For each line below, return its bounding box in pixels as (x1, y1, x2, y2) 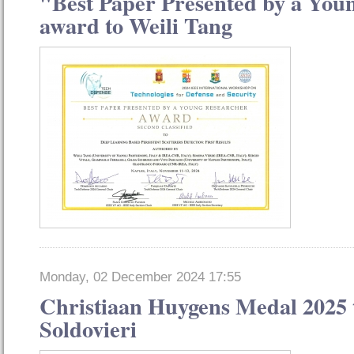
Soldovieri (40, 312, 137, 346)
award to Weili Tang (40, 9, 232, 43)
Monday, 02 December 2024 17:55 (40, 269, 241, 285)
